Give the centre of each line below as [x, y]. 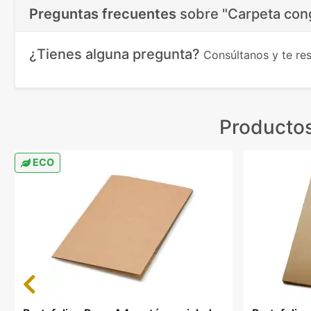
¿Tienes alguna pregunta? [116, 54]
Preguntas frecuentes [103, 14]
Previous [40, 279]
